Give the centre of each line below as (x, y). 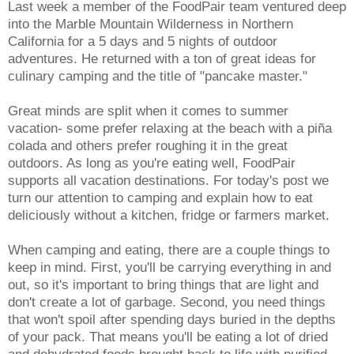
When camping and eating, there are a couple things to (169, 249)
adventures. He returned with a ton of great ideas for (162, 58)
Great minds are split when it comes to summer (148, 110)
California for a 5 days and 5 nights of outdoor (143, 41)
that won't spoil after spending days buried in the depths (172, 319)
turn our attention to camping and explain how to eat (160, 197)
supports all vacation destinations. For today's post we (168, 180)
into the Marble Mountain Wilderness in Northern (151, 23)
